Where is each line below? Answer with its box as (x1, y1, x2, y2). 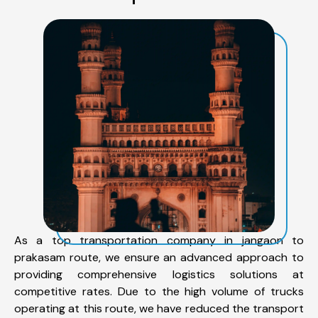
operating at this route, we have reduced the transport (14, 300, 304, 316)
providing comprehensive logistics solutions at (14, 266, 304, 282)
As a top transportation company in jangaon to (14, 232, 304, 248)
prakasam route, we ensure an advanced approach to (14, 249, 304, 265)
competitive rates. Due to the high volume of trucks (14, 283, 304, 299)
